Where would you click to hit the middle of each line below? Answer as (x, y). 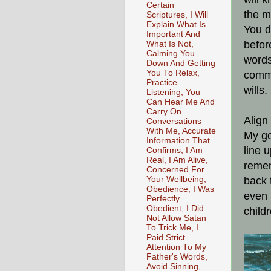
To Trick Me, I (172, 227)
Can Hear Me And (181, 102)
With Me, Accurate (181, 131)
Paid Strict (166, 237)
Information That (178, 140)
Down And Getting (181, 63)
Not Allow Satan (176, 218)
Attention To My (176, 247)
